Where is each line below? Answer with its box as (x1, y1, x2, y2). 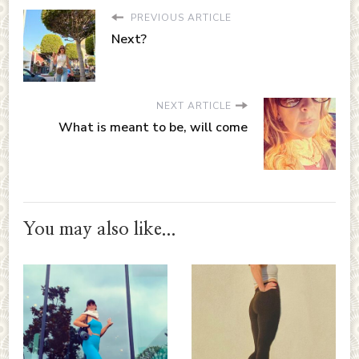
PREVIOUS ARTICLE (127, 10, 232, 24)
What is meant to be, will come (58, 118, 248, 136)
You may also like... (23, 220, 176, 238)
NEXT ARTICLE (156, 99, 232, 112)
